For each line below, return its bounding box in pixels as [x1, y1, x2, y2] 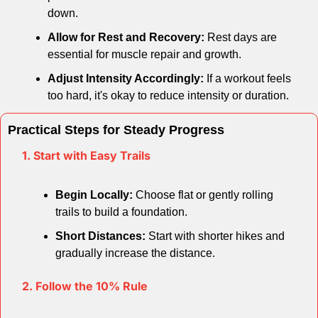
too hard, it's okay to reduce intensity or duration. [48, 89, 289, 102]
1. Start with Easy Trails [22, 148, 150, 163]
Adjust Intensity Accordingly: [48, 72, 204, 85]
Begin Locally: [55, 189, 133, 202]
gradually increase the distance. [55, 247, 215, 260]
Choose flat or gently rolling [133, 189, 273, 202]
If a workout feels [204, 72, 291, 85]
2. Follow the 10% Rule [22, 279, 148, 294]
